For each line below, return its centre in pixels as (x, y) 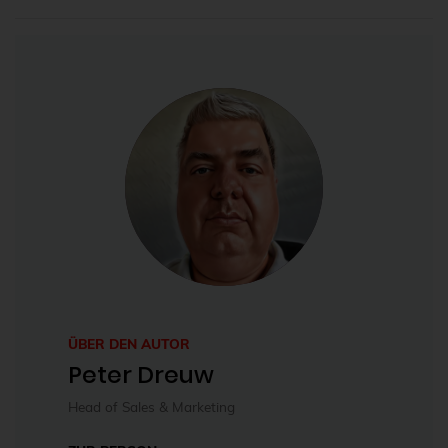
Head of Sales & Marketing (151, 407)
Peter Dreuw (141, 375)
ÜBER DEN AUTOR (129, 344)
